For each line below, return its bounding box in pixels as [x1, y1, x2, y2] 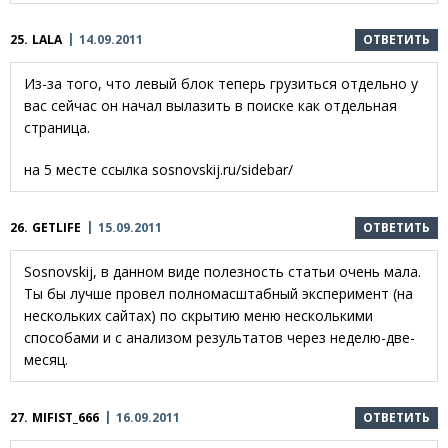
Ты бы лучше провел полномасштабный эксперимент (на [24, 283, 413, 303]
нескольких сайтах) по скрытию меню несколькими [24, 305, 373, 325]
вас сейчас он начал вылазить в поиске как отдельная [24, 95, 397, 115]
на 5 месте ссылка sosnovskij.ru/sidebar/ [24, 159, 293, 179]
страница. [24, 117, 90, 137]
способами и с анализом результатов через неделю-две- [24, 327, 415, 347]
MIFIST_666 [32, 408, 99, 426]
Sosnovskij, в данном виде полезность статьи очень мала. [24, 261, 421, 281]
